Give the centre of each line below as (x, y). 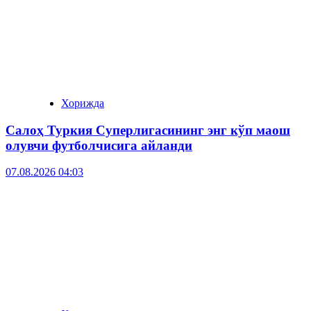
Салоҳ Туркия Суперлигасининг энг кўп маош (148, 130)
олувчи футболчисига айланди (99, 145)
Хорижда (83, 103)
